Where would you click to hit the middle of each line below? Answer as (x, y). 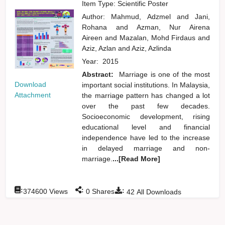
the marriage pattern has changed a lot (146, 95)
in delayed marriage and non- (146, 148)
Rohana (99, 27)
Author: (97, 16)
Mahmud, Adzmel (144, 16)
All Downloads (158, 192)
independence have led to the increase (146, 137)
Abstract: (99, 74)
